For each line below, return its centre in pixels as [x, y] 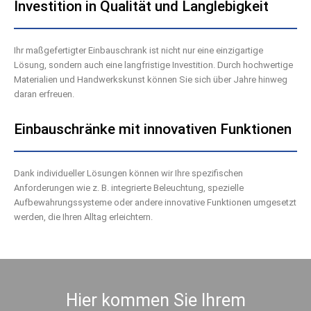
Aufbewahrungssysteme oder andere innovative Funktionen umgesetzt [155, 202]
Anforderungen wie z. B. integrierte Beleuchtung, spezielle [129, 188]
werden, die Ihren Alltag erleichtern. [83, 217]
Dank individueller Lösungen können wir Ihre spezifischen [128, 173]
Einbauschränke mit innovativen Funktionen [153, 129]
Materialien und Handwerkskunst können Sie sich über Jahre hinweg [151, 79]
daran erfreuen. [44, 94]
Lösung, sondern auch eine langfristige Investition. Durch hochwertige [153, 65]
